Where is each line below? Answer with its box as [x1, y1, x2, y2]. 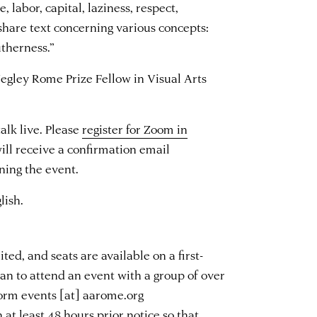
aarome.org [83, 286, 144, 302]
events [21, 286, 57, 302]
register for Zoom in [82, 120, 188, 137]
